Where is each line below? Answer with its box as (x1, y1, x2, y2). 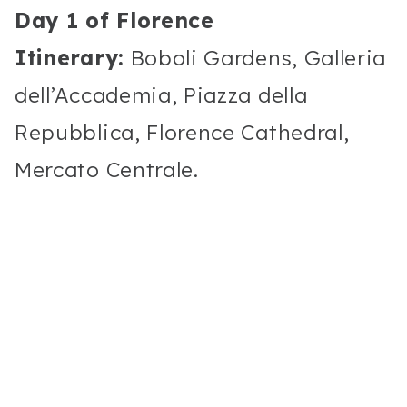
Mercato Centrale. (15, 155, 199, 183)
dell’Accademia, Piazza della (15, 81, 308, 108)
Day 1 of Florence (15, 6, 214, 34)
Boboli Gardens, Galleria (124, 44, 387, 71)
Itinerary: (15, 44, 124, 71)
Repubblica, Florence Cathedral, (15, 118, 350, 145)
